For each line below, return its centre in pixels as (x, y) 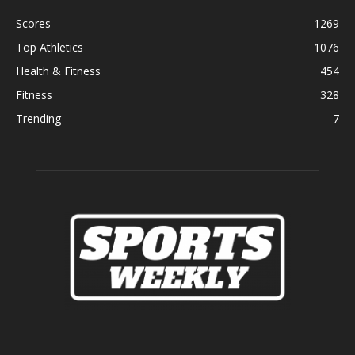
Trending (38, 118)
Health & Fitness (58, 71)
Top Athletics (50, 47)
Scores (33, 23)
